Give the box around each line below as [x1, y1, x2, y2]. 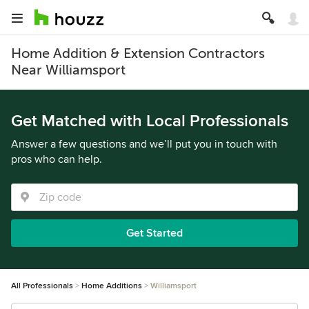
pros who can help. [11, 152, 102, 166]
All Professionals [11, 281, 73, 291]
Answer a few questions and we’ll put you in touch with [11, 137, 277, 151]
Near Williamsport [11, 62, 126, 78]
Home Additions [81, 281, 142, 291]
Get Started [126, 226, 183, 240]
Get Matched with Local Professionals [11, 111, 288, 131]
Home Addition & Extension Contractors [11, 46, 265, 61]
